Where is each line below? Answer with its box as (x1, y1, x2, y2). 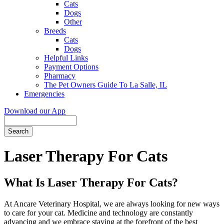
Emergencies (24, 89, 64, 98)
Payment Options (44, 62, 98, 71)
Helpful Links (44, 53, 88, 62)
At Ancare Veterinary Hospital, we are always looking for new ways (4, 199, 219, 208)
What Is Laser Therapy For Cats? (4, 176, 178, 189)
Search (4, 115, 25, 124)
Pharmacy (44, 71, 75, 80)
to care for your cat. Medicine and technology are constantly (4, 208, 193, 217)
